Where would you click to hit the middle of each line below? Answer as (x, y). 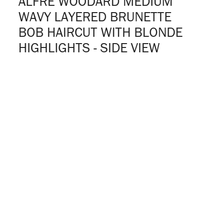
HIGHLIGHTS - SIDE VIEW (89, 48)
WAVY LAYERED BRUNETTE (95, 17)
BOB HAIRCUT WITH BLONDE (101, 32)
